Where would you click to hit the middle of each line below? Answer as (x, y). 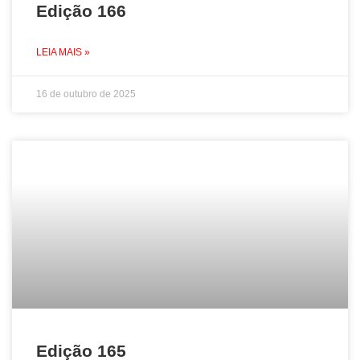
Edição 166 (81, 11)
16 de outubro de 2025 (86, 94)
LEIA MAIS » (63, 52)
